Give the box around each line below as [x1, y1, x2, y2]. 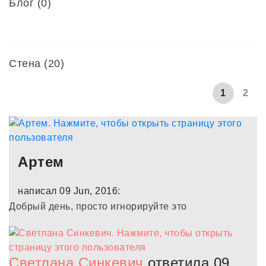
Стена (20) [9, 58, 64, 69]
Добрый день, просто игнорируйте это [9, 201, 187, 211]
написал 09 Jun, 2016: [18, 186, 121, 196]
